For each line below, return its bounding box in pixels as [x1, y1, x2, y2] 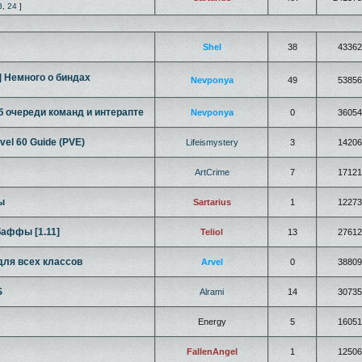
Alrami [200, 287, 224, 297]
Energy [197, 317, 226, 326]
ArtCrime [194, 167, 229, 177]
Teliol [200, 227, 223, 237]
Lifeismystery [185, 137, 238, 147]
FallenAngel [186, 347, 238, 356]
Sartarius [192, 197, 231, 207]
